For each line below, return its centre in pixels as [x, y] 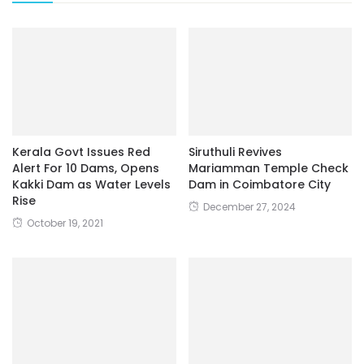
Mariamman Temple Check [268, 169]
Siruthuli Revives [235, 152]
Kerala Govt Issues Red [81, 152]
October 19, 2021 [65, 223]
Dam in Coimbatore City [259, 185]
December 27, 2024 [249, 207]
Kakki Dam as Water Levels [91, 185]
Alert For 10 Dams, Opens [86, 169]
